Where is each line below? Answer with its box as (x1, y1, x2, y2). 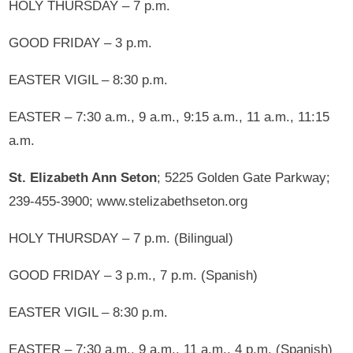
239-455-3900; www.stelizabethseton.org (9, 193, 248, 209)
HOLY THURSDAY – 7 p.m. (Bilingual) (9, 230, 234, 246)
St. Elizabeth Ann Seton (9, 169, 158, 185)
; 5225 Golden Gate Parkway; (157, 169, 331, 185)
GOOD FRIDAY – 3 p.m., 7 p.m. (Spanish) (9, 267, 258, 283)
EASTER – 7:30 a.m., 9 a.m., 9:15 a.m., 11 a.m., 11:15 (9, 109, 330, 124)
